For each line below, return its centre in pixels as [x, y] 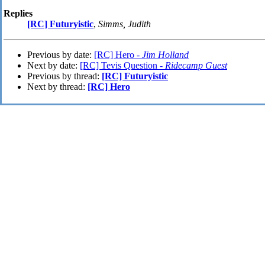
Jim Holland [165, 55]
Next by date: [54, 66]
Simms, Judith [125, 24]
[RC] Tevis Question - [122, 66]
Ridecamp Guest [196, 66]
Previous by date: [61, 55]
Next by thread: [57, 87]
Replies [18, 14]
